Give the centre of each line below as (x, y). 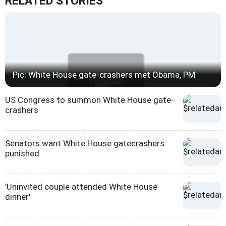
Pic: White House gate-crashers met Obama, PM (104, 75)
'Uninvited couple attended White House (81, 187)
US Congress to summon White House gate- (90, 100)
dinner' (18, 197)
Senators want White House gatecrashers (85, 144)
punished (22, 154)
